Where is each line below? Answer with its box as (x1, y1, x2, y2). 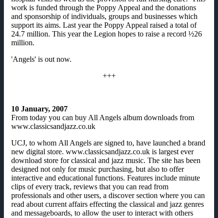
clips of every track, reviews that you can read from (11, 182, 168, 191)
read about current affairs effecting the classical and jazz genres (11, 200, 204, 208)
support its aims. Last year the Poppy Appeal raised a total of (11, 20, 197, 29)
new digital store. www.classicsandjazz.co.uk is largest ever (11, 147, 194, 156)
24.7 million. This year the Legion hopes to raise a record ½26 (11, 29, 202, 38)
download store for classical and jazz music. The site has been (11, 156, 200, 164)
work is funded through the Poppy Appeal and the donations (11, 3, 196, 12)
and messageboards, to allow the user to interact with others (11, 208, 193, 217)
